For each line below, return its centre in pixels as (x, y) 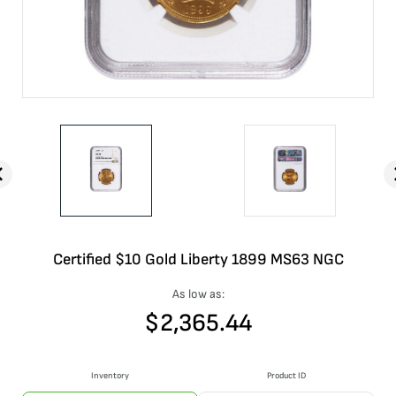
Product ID (286, 376)
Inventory (110, 376)
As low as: (198, 294)
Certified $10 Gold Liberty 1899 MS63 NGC (198, 259)
